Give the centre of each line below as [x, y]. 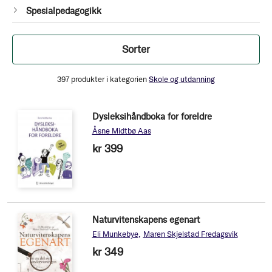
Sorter [136, 49]
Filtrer [42, 49]
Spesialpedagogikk [64, 11]
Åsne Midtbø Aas [121, 131]
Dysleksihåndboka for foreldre [152, 116]
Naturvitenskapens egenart [146, 219]
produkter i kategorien [109, 79]
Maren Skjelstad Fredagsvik [190, 234]
